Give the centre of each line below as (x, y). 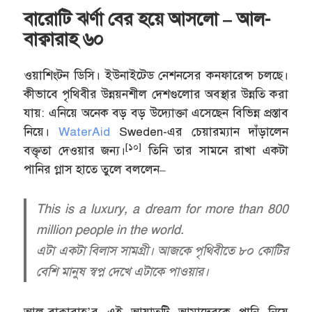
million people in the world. (110, 229)
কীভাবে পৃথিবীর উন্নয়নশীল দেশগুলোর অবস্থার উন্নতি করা (156, 95)
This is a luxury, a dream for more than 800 (162, 209)
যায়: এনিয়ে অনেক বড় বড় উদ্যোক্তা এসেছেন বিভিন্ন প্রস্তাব (156, 114)
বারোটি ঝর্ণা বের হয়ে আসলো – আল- (147, 19)
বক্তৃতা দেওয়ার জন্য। (75, 151)
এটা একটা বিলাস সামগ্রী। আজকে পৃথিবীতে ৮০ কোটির (162, 250)
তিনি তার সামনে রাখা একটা (215, 151)
